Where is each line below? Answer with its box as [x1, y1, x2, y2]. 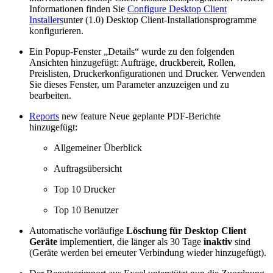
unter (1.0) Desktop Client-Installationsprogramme [63, 14, 257, 25]
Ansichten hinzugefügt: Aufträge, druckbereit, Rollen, [29, 57, 236, 68]
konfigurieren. [29, 25, 83, 36]
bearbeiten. [29, 90, 71, 101]
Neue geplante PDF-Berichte [107, 110, 221, 121]
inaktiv [204, 236, 235, 247]
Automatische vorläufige [29, 225, 126, 236]
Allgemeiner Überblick [54, 142, 142, 153]
